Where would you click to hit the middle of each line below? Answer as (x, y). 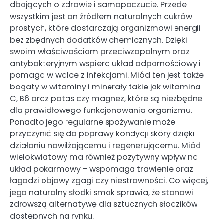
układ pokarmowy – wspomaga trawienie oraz (101, 169)
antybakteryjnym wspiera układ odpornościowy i (105, 64)
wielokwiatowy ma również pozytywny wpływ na (104, 157)
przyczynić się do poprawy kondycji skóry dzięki (102, 134)
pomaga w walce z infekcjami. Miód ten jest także (107, 75)
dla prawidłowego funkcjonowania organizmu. (101, 110)
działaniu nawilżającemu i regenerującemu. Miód (105, 146)
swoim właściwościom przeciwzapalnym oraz (100, 52)
